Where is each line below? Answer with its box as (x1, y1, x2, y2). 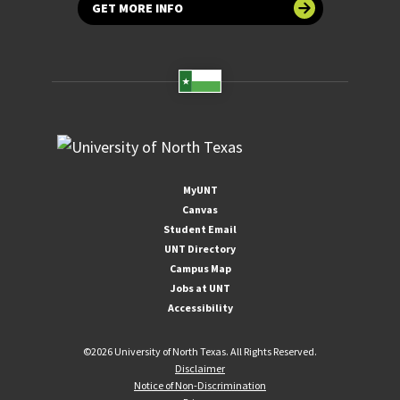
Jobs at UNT (170, 280, 230, 295)
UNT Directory (164, 241, 236, 255)
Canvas (182, 202, 218, 216)
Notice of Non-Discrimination (134, 378, 266, 392)
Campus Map (169, 261, 231, 275)
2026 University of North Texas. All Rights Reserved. (91, 344, 317, 358)
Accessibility (167, 300, 233, 314)
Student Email (163, 221, 237, 236)
